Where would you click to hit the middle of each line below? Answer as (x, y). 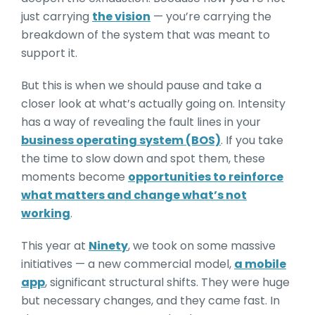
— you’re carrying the (211, 17)
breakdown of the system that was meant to (146, 35)
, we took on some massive (202, 246)
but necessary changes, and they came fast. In (150, 301)
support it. (49, 53)
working (46, 213)
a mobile (260, 264)
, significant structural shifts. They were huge (167, 282)
